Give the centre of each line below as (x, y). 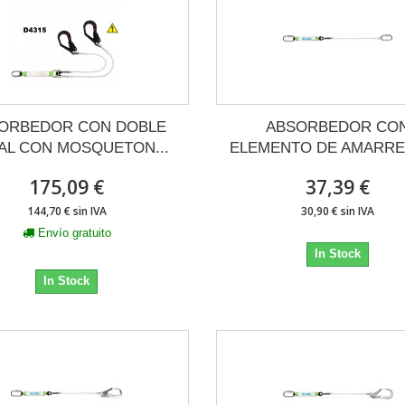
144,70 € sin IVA (66, 211)
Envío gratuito (74, 233)
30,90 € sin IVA (338, 211)
